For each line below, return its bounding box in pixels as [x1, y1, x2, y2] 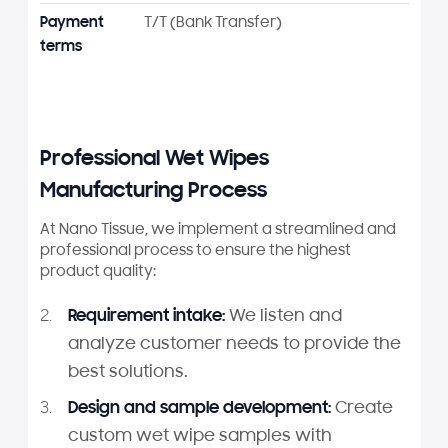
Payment [39, 15, 104, 31]
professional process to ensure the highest [39, 243, 351, 259]
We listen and [224, 307, 342, 326]
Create [330, 399, 393, 418]
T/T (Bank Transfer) [143, 15, 282, 31]
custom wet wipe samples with [67, 427, 332, 446]
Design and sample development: [67, 399, 331, 418]
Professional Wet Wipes [39, 148, 269, 171]
